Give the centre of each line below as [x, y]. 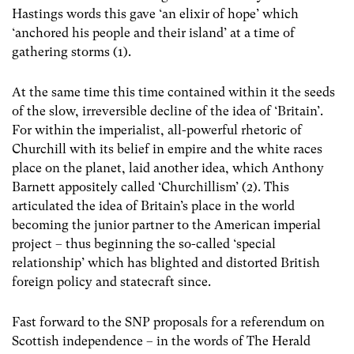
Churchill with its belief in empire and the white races [167, 149]
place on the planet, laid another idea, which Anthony [168, 168]
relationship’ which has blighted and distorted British [166, 262]
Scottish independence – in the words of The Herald [161, 341]
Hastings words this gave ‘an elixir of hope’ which [155, 13]
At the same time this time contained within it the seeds [173, 92]
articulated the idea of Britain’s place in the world [153, 205]
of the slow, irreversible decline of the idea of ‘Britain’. [168, 111]
